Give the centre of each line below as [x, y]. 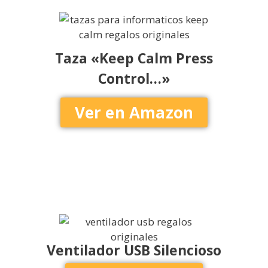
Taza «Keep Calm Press [134, 58]
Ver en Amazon [134, 112]
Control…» [134, 79]
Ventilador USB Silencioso [134, 250]
